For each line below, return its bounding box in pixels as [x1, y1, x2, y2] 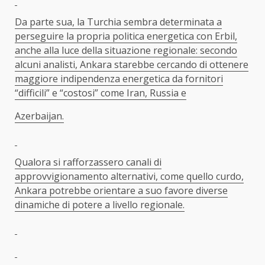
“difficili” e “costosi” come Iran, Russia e [15, 86, 186, 99]
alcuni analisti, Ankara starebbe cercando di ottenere [15, 57, 248, 71]
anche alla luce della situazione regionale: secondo [15, 43, 237, 57]
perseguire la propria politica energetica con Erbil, [15, 29, 237, 43]
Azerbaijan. [15, 109, 64, 122]
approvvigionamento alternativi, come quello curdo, [15, 169, 244, 183]
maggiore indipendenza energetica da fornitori [15, 72, 223, 85]
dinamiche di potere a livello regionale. [15, 198, 185, 211]
